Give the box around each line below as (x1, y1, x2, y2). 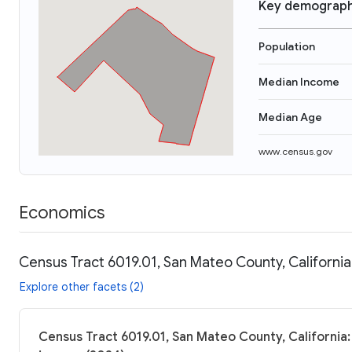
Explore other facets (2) (20, 279, 144, 294)
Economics (19, 201, 104, 223)
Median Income (258, 75, 339, 89)
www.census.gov (258, 145, 332, 157)
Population (258, 39, 315, 53)
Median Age (258, 110, 322, 124)
